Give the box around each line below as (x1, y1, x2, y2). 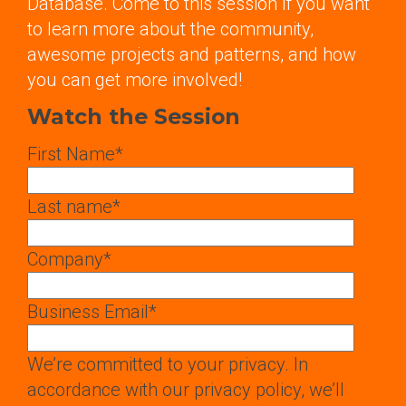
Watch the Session (27, 102, 240, 130)
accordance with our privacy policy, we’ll (27, 378, 344, 401)
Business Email (27, 300, 149, 323)
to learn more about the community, (27, 17, 314, 40)
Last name (27, 195, 112, 217)
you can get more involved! (27, 68, 242, 91)
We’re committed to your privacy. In (27, 353, 308, 375)
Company (27, 247, 103, 270)
